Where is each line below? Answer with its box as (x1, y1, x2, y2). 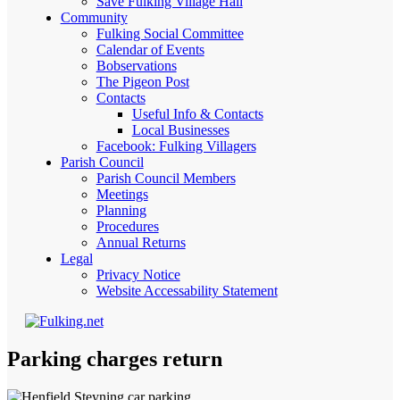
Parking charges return (7, 346, 222, 371)
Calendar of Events (96, 42, 204, 57)
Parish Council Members (96, 171, 236, 186)
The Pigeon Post (96, 74, 189, 89)
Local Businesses (131, 122, 229, 137)
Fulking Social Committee (96, 26, 244, 41)
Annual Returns (96, 235, 186, 250)
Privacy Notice (96, 267, 180, 282)
